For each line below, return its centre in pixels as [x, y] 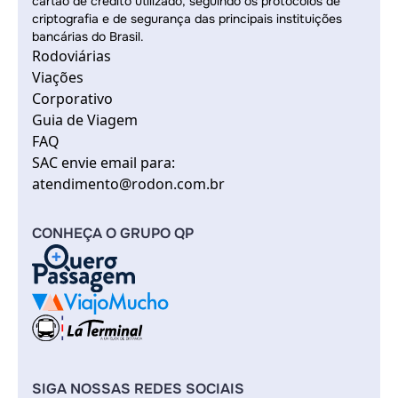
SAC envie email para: [103, 163]
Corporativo [72, 99]
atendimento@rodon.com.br [128, 184]
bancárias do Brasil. [88, 36]
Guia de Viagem [85, 120]
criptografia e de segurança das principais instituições [187, 19]
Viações [58, 77]
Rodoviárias [72, 56]
